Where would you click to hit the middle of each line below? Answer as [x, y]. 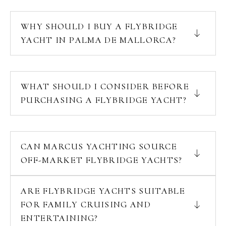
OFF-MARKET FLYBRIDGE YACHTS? [102, 160]
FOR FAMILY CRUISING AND [86, 204]
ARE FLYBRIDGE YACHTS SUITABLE [103, 191]
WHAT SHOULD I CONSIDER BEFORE [105, 86]
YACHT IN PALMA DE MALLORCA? [99, 40]
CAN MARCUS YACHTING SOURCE [99, 146]
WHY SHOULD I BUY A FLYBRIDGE [99, 26]
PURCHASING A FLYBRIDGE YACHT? [104, 100]
